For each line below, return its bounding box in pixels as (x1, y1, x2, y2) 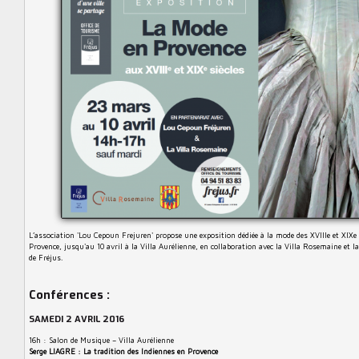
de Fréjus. (29, 253, 63, 263)
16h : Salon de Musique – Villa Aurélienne (29, 336, 174, 345)
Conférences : (29, 287, 110, 303)
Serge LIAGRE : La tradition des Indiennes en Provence (29, 347, 218, 357)
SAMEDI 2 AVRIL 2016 (29, 313, 124, 325)
